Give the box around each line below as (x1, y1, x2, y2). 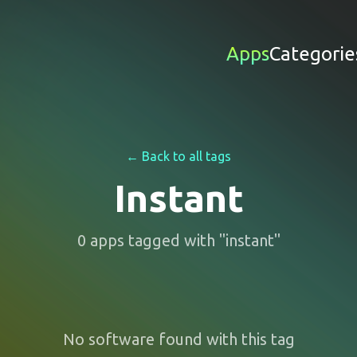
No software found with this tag (62, 330, 295, 348)
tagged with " (124, 231, 226, 249)
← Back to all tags (126, 149, 231, 163)
